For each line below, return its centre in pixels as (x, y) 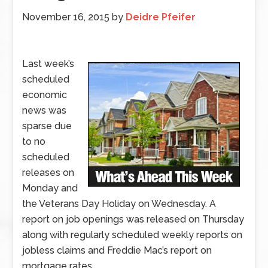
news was (45, 110)
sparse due (47, 126)
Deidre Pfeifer (161, 17)
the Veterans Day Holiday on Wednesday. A (119, 204)
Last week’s (48, 64)
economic (45, 95)
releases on (48, 173)
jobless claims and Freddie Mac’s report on (117, 250)
